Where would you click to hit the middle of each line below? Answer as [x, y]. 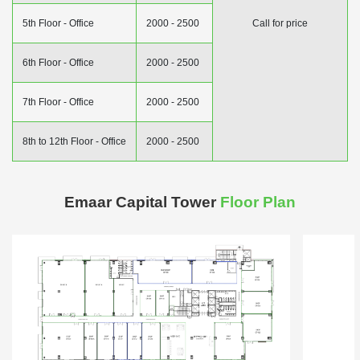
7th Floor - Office [58, 102]
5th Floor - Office [58, 23]
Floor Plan [258, 202]
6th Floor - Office [58, 62]
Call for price [280, 23]
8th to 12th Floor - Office [74, 141]
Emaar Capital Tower [142, 202]
